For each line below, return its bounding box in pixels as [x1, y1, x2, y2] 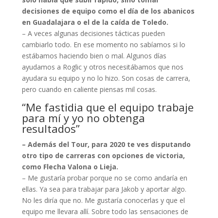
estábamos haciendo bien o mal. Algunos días [21, 51, 166, 61]
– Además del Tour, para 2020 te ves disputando [21, 140, 191, 149]
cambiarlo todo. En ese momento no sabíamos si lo [21, 40, 185, 50]
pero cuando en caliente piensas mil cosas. [21, 85, 157, 94]
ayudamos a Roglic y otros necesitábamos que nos [21, 62, 183, 72]
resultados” [21, 121, 80, 136]
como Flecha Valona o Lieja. [21, 162, 118, 172]
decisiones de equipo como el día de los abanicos [21, 6, 195, 16]
